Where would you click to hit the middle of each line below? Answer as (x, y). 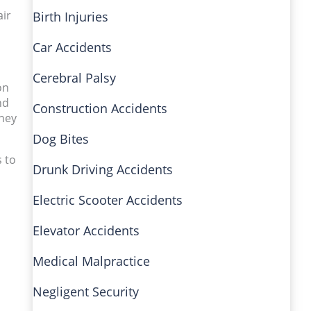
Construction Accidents (100, 109)
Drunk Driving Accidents (102, 170)
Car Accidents (72, 48)
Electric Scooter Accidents (107, 200)
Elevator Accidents (86, 231)
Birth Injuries (70, 17)
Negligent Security (85, 292)
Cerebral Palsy (74, 78)
